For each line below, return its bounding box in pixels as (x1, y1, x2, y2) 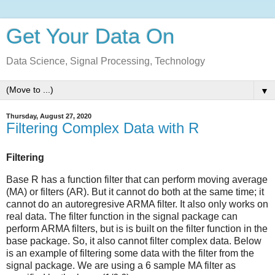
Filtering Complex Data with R (6, 120, 199, 136)
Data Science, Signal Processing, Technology (6, 56, 205, 66)
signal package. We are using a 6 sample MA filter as (6, 260, 236, 271)
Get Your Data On (6, 25, 174, 48)
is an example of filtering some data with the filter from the (6, 247, 254, 258)
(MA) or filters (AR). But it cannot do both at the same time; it (6, 186, 264, 197)
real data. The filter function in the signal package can (6, 211, 238, 222)
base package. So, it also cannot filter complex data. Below (6, 235, 261, 246)
